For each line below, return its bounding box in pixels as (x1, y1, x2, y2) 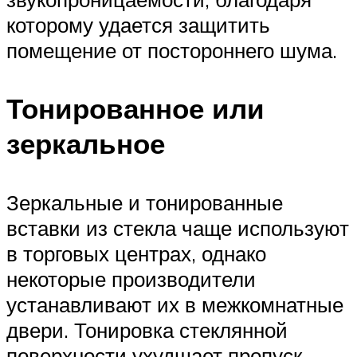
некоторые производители (6, 265, 256, 292)
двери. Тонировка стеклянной (6, 316, 288, 343)
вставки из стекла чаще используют (6, 214, 349, 241)
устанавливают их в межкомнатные (6, 291, 343, 317)
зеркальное (6, 126, 165, 162)
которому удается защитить (6, 12, 270, 38)
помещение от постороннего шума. (6, 37, 337, 64)
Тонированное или (6, 91, 265, 127)
